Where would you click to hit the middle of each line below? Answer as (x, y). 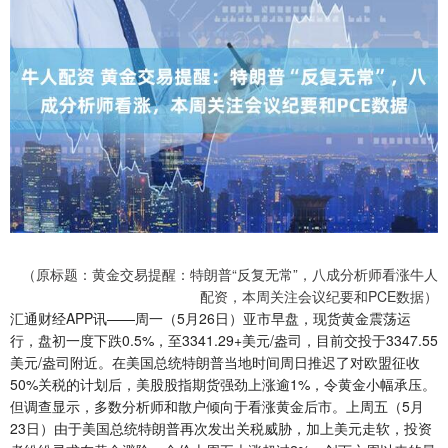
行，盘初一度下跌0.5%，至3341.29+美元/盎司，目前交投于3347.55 (224, 340)
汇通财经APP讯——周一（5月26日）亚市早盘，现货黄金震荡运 (210, 318)
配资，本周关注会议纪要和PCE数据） (319, 296)
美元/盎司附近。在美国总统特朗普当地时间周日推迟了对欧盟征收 (215, 362)
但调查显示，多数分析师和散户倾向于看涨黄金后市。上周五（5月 (217, 406)
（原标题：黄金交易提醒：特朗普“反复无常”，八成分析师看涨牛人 (230, 274)
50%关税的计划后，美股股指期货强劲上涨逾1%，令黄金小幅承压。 (223, 384)
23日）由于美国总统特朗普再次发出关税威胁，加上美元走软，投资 (221, 428)
